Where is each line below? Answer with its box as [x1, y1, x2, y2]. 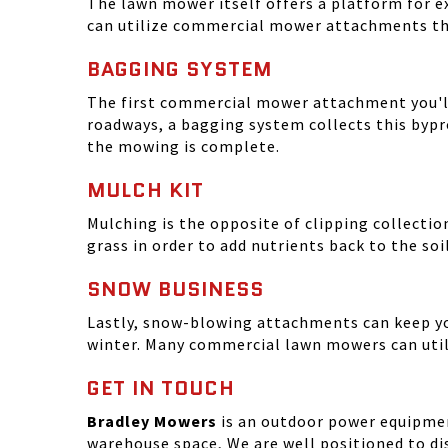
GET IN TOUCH [87, 374, 235, 402]
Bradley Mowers [87, 411, 217, 431]
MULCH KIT [87, 176, 204, 204]
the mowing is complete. [87, 136, 280, 156]
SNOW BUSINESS [87, 275, 264, 303]
